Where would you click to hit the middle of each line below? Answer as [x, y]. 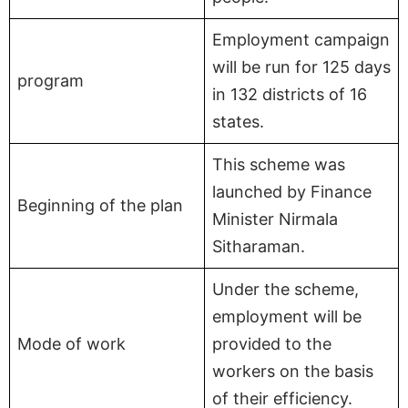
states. [238, 121]
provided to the [272, 343]
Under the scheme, [286, 289]
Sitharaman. [259, 246]
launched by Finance [292, 191]
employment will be [287, 316]
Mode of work [71, 343]
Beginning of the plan [100, 205]
